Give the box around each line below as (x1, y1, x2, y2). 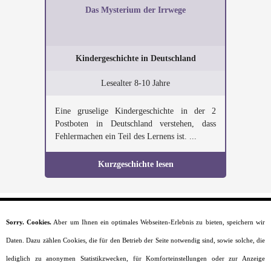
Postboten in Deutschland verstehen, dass (55, 119, 216, 128)
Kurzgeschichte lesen (97, 160, 174, 169)
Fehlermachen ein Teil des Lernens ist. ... (55, 132, 197, 141)
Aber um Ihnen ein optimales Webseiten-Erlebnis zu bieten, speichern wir (51, 218, 266, 226)
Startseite (121, 228, 150, 237)
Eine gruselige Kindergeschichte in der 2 (55, 106, 216, 116)
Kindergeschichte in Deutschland (75, 54, 196, 63)
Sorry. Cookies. (6, 218, 52, 226)
